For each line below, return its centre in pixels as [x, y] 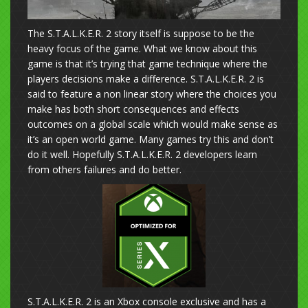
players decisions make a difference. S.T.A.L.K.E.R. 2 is [146, 79]
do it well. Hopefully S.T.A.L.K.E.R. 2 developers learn [142, 155]
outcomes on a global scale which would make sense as [153, 124]
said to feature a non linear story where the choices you [152, 94]
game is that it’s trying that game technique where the [147, 64]
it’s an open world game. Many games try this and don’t [151, 140]
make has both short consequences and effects [133, 109]
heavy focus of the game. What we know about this [142, 49]
